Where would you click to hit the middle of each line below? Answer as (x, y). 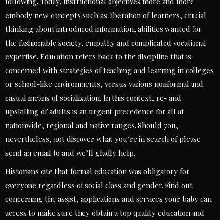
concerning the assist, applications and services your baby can (109, 199)
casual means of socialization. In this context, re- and (94, 98)
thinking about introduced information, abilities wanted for (104, 29)
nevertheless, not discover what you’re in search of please (103, 139)
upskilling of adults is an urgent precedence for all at (95, 111)
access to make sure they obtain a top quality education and (105, 213)
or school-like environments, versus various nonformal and (105, 84)
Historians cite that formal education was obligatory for (98, 171)
